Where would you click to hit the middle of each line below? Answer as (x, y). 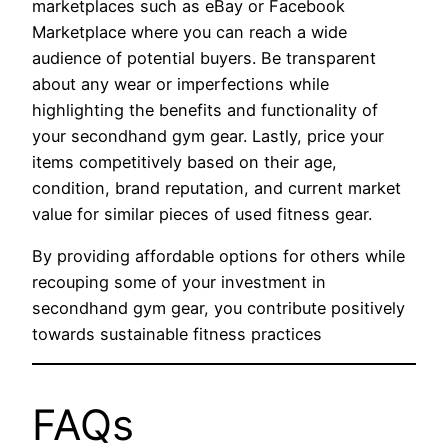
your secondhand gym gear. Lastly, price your (208, 135)
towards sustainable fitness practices (177, 333)
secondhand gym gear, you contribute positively (218, 307)
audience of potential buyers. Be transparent (204, 57)
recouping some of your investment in (179, 281)
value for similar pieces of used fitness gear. (202, 213)
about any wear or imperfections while (180, 83)
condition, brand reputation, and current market (216, 187)
